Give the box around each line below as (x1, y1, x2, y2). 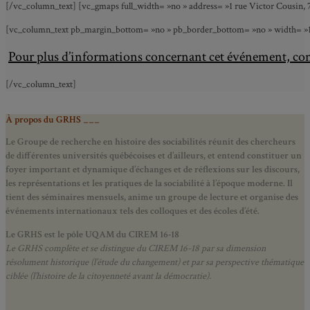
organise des (250, 190, 298, 203)
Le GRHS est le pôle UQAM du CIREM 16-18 (6, 228, 179, 241)
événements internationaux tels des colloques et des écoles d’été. (6, 204, 259, 217)
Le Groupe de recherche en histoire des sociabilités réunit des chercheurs (6, 135, 295, 148)
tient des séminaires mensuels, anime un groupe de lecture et (6, 190, 250, 203)
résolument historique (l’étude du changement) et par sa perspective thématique (6, 255, 304, 268)
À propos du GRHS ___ (6, 113, 100, 126)
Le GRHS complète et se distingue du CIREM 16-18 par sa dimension (6, 241, 266, 255)
